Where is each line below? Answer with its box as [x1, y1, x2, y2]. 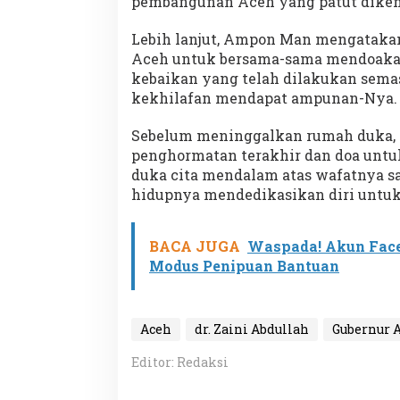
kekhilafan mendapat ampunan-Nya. [131, 87, 397, 107]
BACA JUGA [149, 236, 240, 255]
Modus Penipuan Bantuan [149, 255, 339, 275]
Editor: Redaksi [131, 353, 229, 371]
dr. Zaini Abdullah [195, 320, 309, 337]
